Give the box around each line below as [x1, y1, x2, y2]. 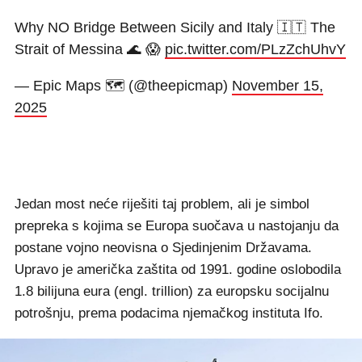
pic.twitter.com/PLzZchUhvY [165, 41, 346, 57]
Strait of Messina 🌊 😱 [15, 41, 165, 57]
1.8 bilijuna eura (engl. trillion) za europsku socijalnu [15, 284, 329, 299]
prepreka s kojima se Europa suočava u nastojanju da [15, 218, 339, 234]
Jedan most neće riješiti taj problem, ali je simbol [15, 196, 309, 212]
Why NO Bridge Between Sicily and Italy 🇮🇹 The [15, 19, 335, 36]
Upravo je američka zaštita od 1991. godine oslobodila [15, 262, 341, 277]
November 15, [232, 78, 323, 94]
